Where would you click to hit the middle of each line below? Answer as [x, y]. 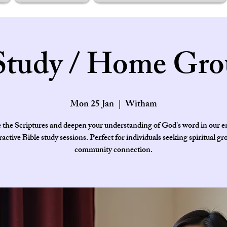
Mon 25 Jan [92, 105]
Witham [141, 105]
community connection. [113, 151]
